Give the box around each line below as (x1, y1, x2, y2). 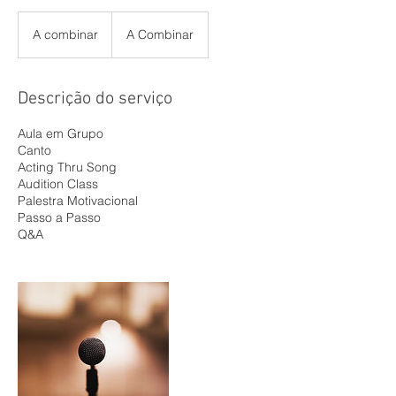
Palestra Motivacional (18, 193, 138, 209)
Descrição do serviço (18, 88, 172, 110)
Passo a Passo (18, 209, 101, 225)
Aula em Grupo (18, 126, 103, 141)
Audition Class (18, 176, 98, 192)
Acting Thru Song (18, 159, 117, 175)
